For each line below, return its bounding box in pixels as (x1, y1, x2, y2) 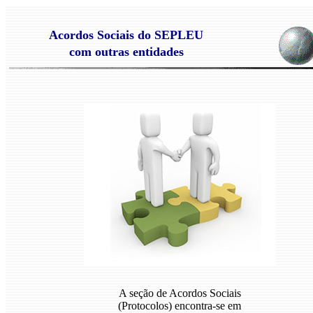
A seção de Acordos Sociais (118, 287, 241, 299)
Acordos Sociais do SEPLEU (49, 28, 203, 42)
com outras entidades (68, 45, 184, 59)
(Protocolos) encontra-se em (118, 300, 241, 312)
